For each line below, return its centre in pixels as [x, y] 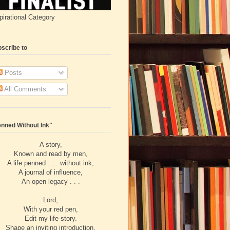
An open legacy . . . [51, 181]
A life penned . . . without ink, [51, 163]
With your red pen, [51, 209]
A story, [51, 144]
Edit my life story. [51, 218]
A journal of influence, [51, 172]
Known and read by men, [51, 154]
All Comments [24, 89]
